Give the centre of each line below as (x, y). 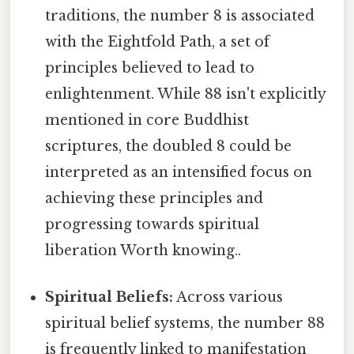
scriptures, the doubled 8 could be (169, 147)
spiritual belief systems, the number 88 (185, 324)
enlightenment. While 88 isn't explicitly (186, 94)
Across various (228, 298)
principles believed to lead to (150, 68)
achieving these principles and (154, 199)
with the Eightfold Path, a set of (158, 42)
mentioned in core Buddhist (147, 121)
